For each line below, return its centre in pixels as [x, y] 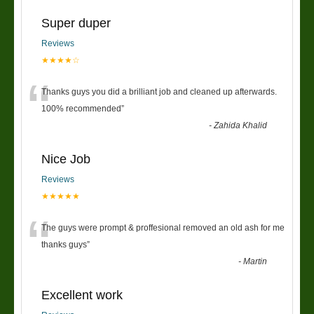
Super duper [76, 23]
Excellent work [82, 295]
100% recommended [81, 108]
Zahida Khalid [241, 125]
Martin [255, 261]
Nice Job [66, 159]
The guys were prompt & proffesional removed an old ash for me [163, 227]
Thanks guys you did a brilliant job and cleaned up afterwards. [159, 91]
